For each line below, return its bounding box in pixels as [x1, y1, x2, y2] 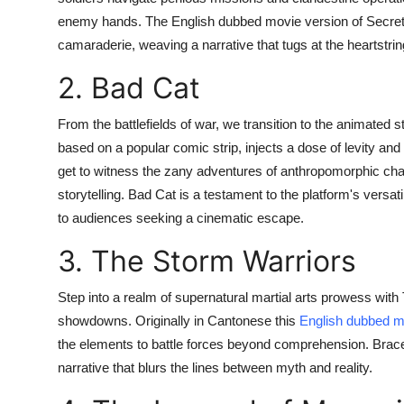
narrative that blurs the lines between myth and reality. [58, 359, 372, 375]
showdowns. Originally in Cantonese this [58, 312, 299, 328]
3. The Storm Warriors [58, 243, 356, 279]
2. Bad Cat [58, 69, 200, 106]
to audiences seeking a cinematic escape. [58, 209, 304, 225]
